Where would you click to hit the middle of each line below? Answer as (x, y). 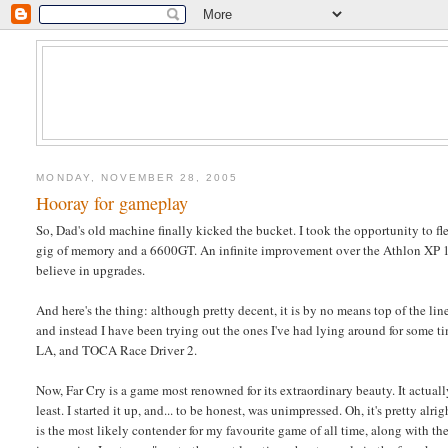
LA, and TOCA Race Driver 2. (117, 350)
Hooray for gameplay (112, 203)
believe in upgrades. (91, 270)
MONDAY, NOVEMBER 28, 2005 (137, 177)
